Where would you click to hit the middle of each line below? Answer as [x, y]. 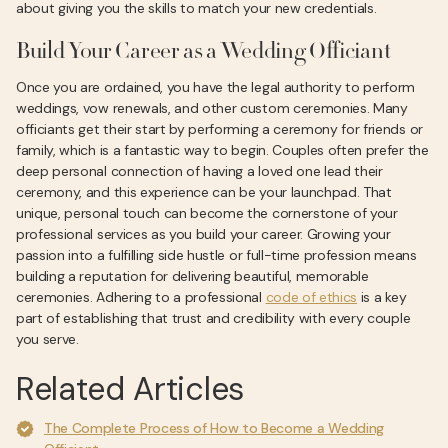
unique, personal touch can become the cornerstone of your [207, 213]
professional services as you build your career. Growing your [203, 234]
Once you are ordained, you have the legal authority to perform [216, 87]
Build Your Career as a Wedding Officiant [203, 53]
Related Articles [130, 389]
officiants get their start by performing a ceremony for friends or [219, 129]
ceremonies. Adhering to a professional [141, 297]
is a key [382, 297]
